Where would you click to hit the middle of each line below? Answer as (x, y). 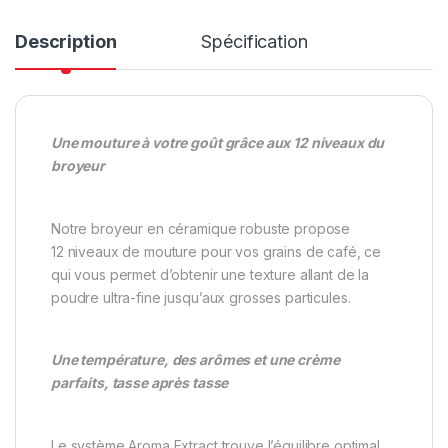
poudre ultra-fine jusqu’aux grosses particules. (201, 297)
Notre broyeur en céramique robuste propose (201, 228)
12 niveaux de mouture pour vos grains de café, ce (216, 251)
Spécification (254, 41)
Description (66, 41)
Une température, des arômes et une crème (195, 360)
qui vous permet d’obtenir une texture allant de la (210, 274)
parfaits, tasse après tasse (140, 383)
